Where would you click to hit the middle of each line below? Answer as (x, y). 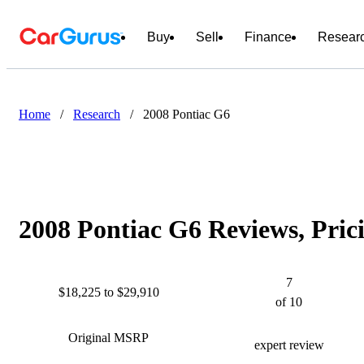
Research (97, 114)
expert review (289, 345)
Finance (268, 37)
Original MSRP (109, 338)
